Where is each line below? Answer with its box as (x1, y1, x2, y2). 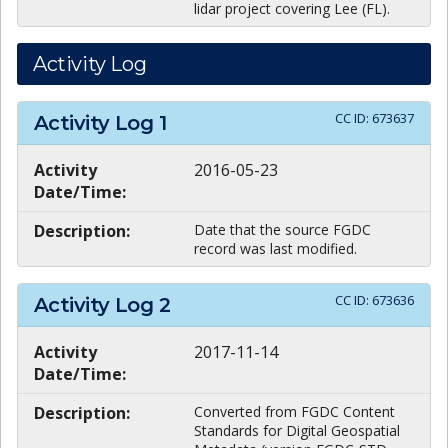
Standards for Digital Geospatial (194, 420, 400, 440)
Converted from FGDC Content (194, 401, 395, 421)
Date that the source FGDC (194, 220, 371, 240)
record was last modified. (194, 239, 357, 259)
